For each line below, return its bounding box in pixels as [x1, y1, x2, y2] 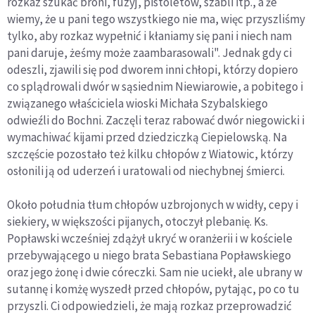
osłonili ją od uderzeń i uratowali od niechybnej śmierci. [7, 163, 285, 179]
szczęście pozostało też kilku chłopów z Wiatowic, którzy [7, 146, 293, 162]
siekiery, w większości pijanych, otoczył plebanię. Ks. [7, 214, 268, 230]
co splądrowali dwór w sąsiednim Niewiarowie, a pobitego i [7, 79, 303, 95]
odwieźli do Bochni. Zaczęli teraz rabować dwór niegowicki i [7, 112, 304, 129]
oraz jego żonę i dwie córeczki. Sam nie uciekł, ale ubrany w [7, 264, 302, 281]
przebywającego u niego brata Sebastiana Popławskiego [7, 247, 291, 264]
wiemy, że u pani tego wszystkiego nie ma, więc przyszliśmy [7, 11, 305, 27]
